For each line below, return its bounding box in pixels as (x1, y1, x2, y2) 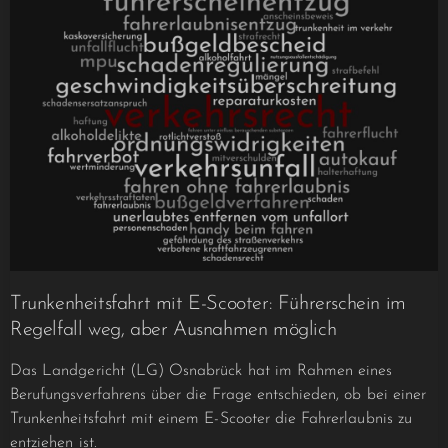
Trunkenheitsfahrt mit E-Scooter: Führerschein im (10, 294, 406, 315)
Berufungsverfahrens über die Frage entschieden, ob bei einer (10, 387, 426, 404)
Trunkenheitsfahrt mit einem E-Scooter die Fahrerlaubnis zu (10, 411, 412, 428)
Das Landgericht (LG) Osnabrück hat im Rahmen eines (10, 363, 393, 380)
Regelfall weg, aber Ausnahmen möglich (10, 320, 337, 341)
